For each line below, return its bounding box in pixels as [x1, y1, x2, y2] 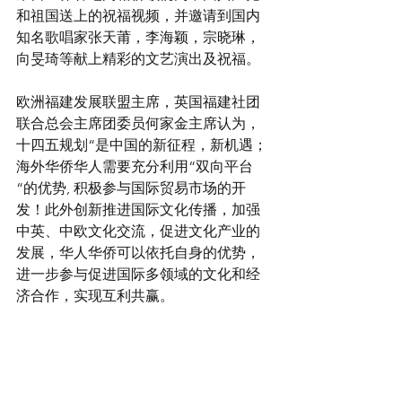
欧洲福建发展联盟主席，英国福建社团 [16, 92, 260, 110]
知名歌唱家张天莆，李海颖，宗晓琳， [16, 28, 260, 46]
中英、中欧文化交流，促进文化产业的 [16, 222, 260, 240]
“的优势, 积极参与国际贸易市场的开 [16, 179, 246, 197]
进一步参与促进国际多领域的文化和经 [16, 265, 260, 283]
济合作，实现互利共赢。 [16, 286, 174, 304]
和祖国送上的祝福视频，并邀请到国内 [16, 6, 260, 24]
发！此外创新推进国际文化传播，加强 [16, 200, 260, 218]
